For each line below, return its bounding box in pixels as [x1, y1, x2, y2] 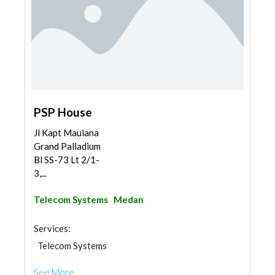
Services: [34, 223, 71, 234]
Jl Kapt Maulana [34, 127, 99, 138]
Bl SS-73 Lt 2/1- [34, 154, 99, 165]
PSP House [34, 105, 92, 119]
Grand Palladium [34, 141, 101, 152]
